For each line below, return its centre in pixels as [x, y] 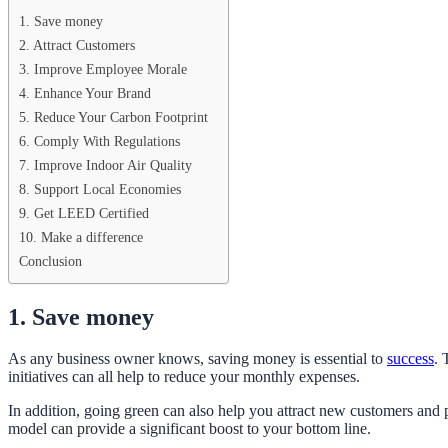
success [410, 359]
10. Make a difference [81, 236]
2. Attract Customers [77, 44]
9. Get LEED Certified [84, 212]
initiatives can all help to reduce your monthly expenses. [184, 377]
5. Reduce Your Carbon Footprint [113, 116]
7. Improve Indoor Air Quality [105, 164]
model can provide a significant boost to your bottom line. [191, 429]
